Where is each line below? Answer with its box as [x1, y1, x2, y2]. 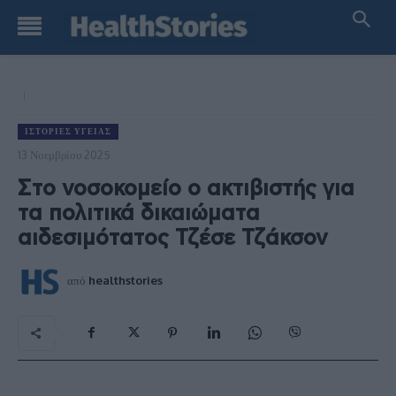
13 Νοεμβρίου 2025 [18, 147, 110, 162]
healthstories [88, 272, 163, 287]
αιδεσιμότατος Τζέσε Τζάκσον [18, 227, 328, 249]
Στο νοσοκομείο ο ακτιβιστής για [18, 178, 354, 200]
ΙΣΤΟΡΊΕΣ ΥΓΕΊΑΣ [25, 126, 111, 136]
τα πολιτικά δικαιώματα [18, 202, 260, 225]
